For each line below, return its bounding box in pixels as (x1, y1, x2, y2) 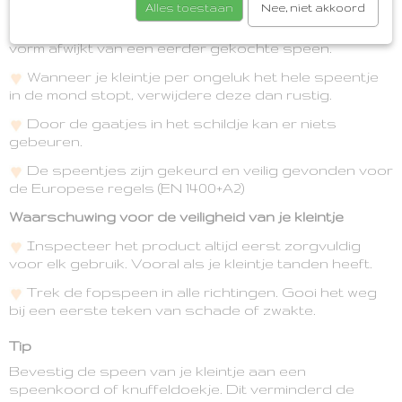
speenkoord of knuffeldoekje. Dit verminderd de (9, 381, 354, 397)
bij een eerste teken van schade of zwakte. (9, 302, 316, 318)
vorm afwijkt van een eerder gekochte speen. (9, 40, 332, 56)
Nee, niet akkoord (260, 2, 365, 13)
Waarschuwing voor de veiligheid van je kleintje (9, 209, 344, 224)
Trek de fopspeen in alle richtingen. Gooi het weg (23, 284, 377, 300)
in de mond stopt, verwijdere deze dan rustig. (9, 87, 332, 102)
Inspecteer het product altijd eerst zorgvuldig (23, 238, 361, 253)
